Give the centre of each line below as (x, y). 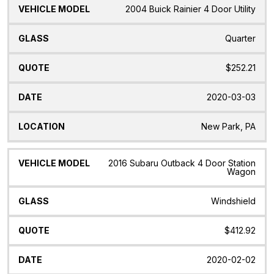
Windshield (233, 201)
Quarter (240, 38)
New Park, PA (228, 126)
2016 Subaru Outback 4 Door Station (182, 163)
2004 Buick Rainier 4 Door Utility (191, 9)
